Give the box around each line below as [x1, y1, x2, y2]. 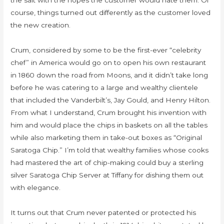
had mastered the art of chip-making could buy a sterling [10, 158, 204, 167]
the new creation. [10, 21, 73, 29]
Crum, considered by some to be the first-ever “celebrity [10, 46, 201, 54]
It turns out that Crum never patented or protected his [10, 208, 196, 217]
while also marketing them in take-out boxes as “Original [10, 133, 202, 142]
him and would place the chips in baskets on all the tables [10, 121, 208, 129]
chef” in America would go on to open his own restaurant [10, 58, 206, 67]
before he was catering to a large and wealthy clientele [10, 83, 198, 92]
